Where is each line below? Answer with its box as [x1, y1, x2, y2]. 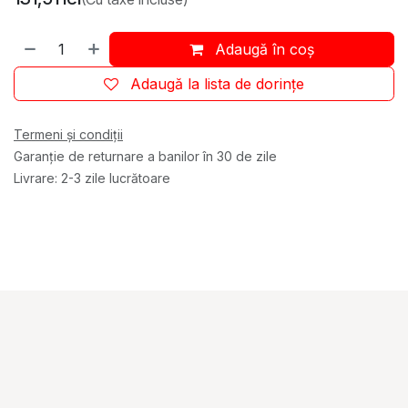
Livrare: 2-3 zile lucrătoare [14, 169, 170, 186]
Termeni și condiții [14, 126, 123, 142]
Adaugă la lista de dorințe [130, 74, 304, 93]
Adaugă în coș [210, 39, 315, 58]
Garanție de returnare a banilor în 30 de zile [14, 148, 277, 164]
